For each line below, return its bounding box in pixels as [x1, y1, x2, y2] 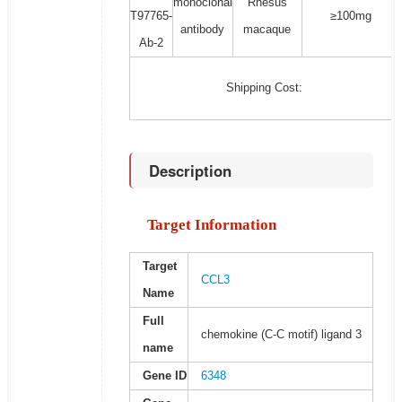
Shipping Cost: [226, 81, 303, 95]
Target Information [146, 216, 276, 234]
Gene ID [142, 369, 187, 383]
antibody [180, 22, 225, 37]
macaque [243, 22, 292, 37]
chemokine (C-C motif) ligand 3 [200, 328, 362, 342]
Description [148, 160, 232, 182]
